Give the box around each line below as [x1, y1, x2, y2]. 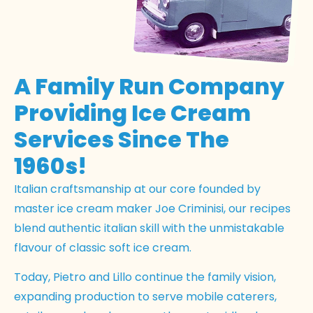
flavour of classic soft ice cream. [14, 239, 191, 256]
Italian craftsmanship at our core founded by [14, 180, 261, 197]
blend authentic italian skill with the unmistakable [14, 219, 284, 236]
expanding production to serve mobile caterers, [14, 289, 277, 305]
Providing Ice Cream [14, 96, 251, 129]
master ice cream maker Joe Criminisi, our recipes [14, 200, 291, 217]
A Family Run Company [14, 70, 284, 102]
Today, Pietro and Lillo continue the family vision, [14, 269, 276, 286]
